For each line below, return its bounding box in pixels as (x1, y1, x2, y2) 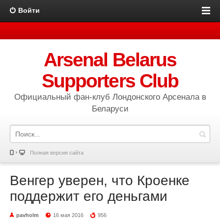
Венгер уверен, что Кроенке (10, 173, 190, 188)
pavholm (16, 212, 39, 218)
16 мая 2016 (53, 212, 84, 218)
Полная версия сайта (30, 150, 83, 156)
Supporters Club (42, 70, 178, 91)
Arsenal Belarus (44, 49, 176, 70)
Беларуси (91, 104, 129, 113)
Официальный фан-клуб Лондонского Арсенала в (14, 92, 206, 102)
